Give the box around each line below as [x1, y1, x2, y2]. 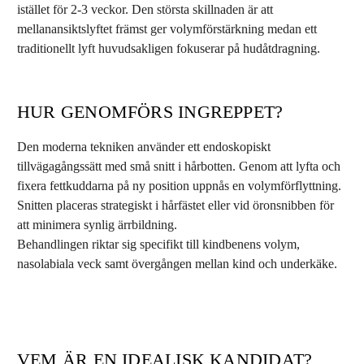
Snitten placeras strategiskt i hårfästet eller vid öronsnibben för [17, 198, 334, 212]
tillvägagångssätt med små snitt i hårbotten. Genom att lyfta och [17, 159, 340, 173]
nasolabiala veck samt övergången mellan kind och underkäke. [17, 257, 337, 271]
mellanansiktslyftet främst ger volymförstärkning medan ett [17, 22, 317, 36]
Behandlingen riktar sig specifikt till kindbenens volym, [17, 237, 300, 251]
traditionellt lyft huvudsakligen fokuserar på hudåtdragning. [17, 41, 320, 55]
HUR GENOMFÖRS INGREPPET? [17, 102, 284, 122]
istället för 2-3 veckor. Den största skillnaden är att [17, 2, 273, 16]
